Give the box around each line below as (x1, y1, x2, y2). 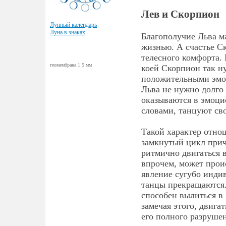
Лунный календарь (50, 21, 97, 28)
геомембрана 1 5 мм (50, 62, 92, 68)
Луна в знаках (50, 29, 85, 36)
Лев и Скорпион (141, 8, 219, 20)
